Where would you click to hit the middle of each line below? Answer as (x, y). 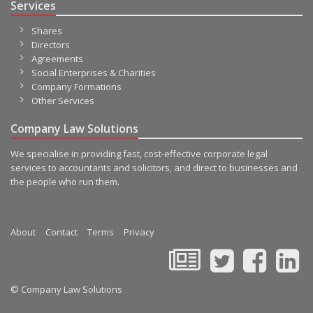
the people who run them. (65, 182)
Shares (47, 31)
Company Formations (77, 87)
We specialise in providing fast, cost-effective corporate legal (139, 154)
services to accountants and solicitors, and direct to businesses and (154, 168)
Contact (61, 232)
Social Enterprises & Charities (94, 73)
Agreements (57, 59)
